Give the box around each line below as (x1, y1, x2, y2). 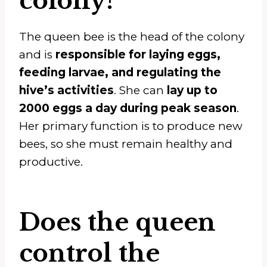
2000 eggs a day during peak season (19, 101, 237, 115)
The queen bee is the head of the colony (19, 29, 244, 44)
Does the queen (19, 207, 216, 237)
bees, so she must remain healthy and (19, 136, 232, 151)
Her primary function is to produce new (19, 119, 243, 133)
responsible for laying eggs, (55, 47, 221, 61)
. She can (114, 83, 167, 97)
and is (19, 47, 55, 61)
